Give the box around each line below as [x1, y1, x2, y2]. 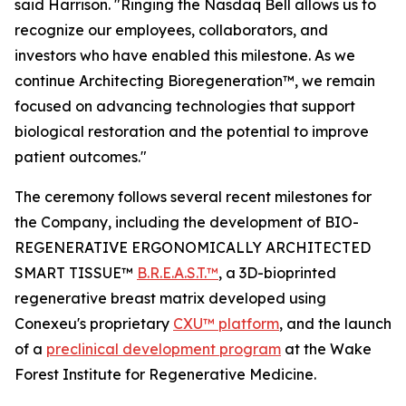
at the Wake [281, 340, 372, 358]
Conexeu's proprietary [14, 314, 173, 333]
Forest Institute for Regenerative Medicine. [14, 365, 316, 383]
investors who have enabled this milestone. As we [14, 46, 355, 64]
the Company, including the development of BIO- [14, 213, 359, 231]
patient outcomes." [14, 148, 147, 166]
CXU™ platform [173, 314, 279, 333]
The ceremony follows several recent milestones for [14, 188, 372, 206]
